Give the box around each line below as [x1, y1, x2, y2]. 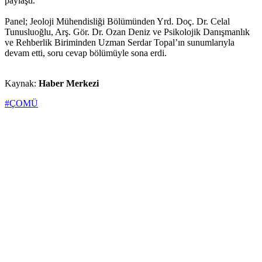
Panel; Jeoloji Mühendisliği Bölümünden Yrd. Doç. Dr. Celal [5, 16, 230, 27]
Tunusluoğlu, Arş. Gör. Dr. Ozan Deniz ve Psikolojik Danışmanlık [5, 27, 250, 37]
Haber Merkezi [39, 78, 99, 89]
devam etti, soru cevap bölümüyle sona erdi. [5, 48, 167, 58]
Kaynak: [5, 78, 39, 89]
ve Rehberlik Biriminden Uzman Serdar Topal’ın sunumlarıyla [5, 37, 235, 48]
